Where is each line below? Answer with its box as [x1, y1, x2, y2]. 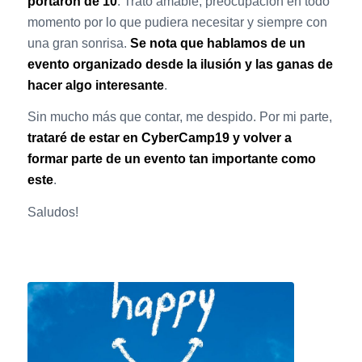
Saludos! [27, 204, 78, 219]
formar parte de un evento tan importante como [27, 152, 316, 166]
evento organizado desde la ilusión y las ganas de [27, 57, 333, 71]
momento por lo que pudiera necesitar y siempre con [27, 15, 327, 29]
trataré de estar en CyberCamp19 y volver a [27, 131, 292, 145]
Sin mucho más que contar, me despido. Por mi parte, [27, 110, 332, 124]
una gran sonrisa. [27, 36, 130, 50]
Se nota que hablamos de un [129, 36, 305, 50]
